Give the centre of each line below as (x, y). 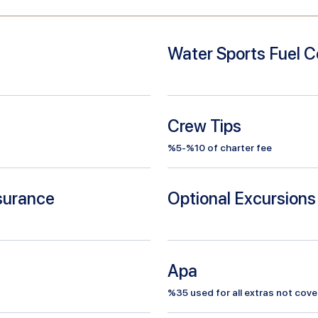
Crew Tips (204, 126)
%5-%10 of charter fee (220, 147)
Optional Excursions (242, 198)
